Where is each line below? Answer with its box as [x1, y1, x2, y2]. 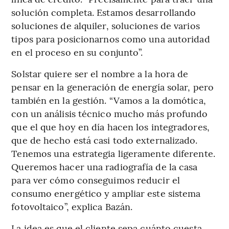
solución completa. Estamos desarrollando [11, 5, 196, 18]
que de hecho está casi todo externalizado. [11, 133, 198, 146]
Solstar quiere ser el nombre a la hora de [11, 66, 189, 80]
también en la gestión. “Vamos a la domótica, [11, 93, 206, 106]
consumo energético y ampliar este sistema [11, 186, 201, 199]
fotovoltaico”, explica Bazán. [11, 199, 133, 213]
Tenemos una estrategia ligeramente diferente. [11, 146, 215, 159]
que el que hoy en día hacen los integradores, [11, 120, 210, 133]
